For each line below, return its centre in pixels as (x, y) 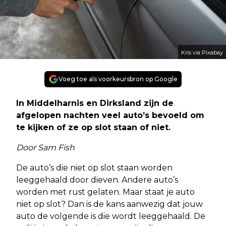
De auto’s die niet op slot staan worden (94, 167)
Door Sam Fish (45, 147)
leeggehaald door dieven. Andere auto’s (97, 180)
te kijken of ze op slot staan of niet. (93, 127)
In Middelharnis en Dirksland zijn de (95, 103)
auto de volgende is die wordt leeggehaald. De (111, 216)
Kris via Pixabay (202, 52)
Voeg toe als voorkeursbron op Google (118, 79)
